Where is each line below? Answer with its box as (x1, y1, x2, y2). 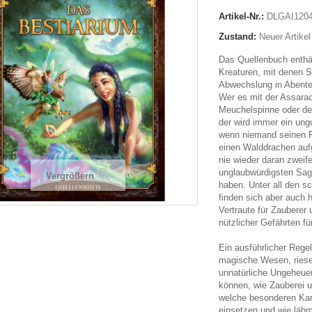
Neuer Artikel (259, 31, 311, 42)
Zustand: (219, 31, 256, 42)
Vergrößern (45, 171, 94, 181)
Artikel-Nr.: (219, 11, 264, 22)
